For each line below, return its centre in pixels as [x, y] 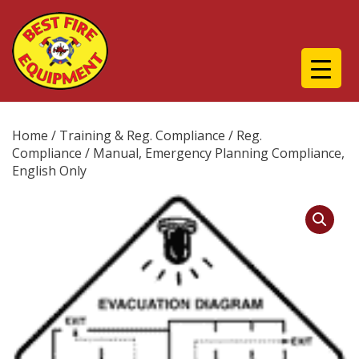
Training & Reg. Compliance [142, 135]
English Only [49, 170]
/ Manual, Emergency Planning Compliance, [213, 153]
